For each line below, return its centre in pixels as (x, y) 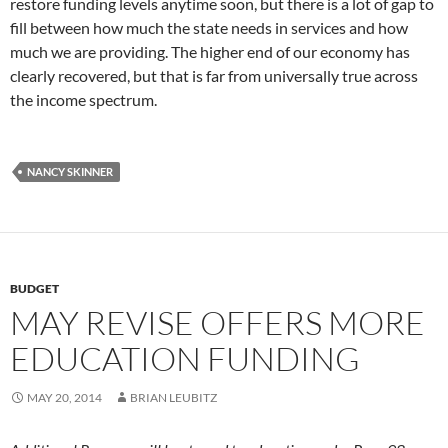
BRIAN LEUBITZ (173, 398)
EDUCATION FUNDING (185, 359)
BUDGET (34, 289)
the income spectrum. (83, 100)
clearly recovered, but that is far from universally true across (214, 76)
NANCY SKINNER (70, 172)
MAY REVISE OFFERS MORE (217, 323)
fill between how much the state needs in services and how (209, 28)
